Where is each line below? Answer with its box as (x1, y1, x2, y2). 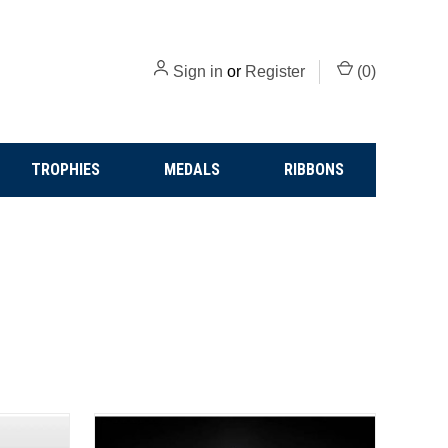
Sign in (173, 62, 223, 80)
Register (245, 62, 305, 80)
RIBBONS (284, 160, 345, 179)
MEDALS (164, 160, 221, 179)
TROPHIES (31, 160, 101, 179)
